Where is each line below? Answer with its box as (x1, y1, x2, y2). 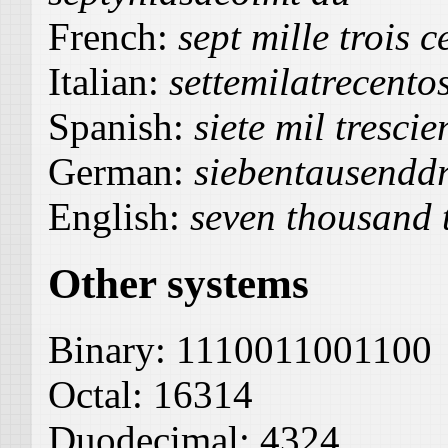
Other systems (48, 259, 309, 307)
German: (48, 149, 194, 193)
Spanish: (48, 104, 194, 148)
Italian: (48, 59, 169, 103)
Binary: (48, 328, 176, 372)
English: (48, 194, 190, 238)
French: (48, 14, 178, 58)
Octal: (48, 373, 153, 417)
